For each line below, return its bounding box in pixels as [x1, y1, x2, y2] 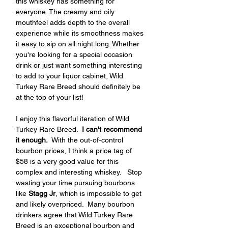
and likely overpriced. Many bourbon [16, 200, 136, 208]
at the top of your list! [16, 93, 83, 101]
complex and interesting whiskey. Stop [16, 168, 144, 176]
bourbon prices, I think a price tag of [16, 147, 136, 155]
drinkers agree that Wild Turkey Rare [16, 211, 135, 219]
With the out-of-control [48, 136, 125, 144]
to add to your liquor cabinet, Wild [16, 72, 125, 80]
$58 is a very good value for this [16, 157, 121, 165]
